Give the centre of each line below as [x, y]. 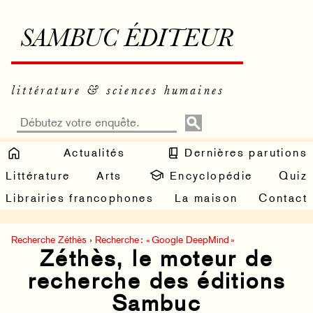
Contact [283, 198]
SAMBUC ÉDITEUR [127, 40]
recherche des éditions [156, 281]
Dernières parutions [244, 152]
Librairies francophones [80, 198]
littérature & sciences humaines [118, 91]
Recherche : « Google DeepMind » [165, 240]
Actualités [94, 152]
